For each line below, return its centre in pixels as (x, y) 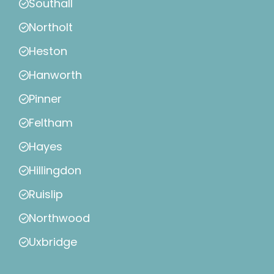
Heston (48, 51)
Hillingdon (55, 171)
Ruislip (46, 194)
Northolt (51, 28)
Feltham (51, 123)
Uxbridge (53, 242)
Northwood (59, 218)
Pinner (45, 99)
